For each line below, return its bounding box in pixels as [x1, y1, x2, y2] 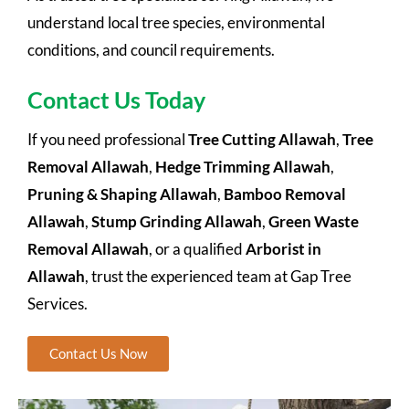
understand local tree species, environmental [27, 12, 325, 32]
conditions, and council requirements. [27, 39, 275, 59]
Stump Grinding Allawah [91, 211, 262, 231]
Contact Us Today [27, 85, 205, 113]
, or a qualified [149, 238, 246, 258]
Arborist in [246, 238, 321, 258]
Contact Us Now [49, 344, 147, 362]
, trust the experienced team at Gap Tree [85, 266, 351, 286]
